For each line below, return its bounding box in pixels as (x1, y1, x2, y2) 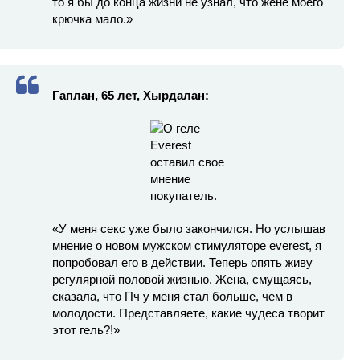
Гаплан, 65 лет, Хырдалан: (52, 88, 209, 103)
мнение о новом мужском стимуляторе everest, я (52, 239, 321, 253)
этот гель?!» (52, 323, 120, 337)
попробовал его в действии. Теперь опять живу (52, 256, 313, 270)
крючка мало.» (52, 12, 133, 27)
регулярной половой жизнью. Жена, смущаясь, (52, 272, 312, 287)
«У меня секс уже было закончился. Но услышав (52, 222, 325, 236)
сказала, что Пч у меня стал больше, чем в (52, 289, 292, 304)
